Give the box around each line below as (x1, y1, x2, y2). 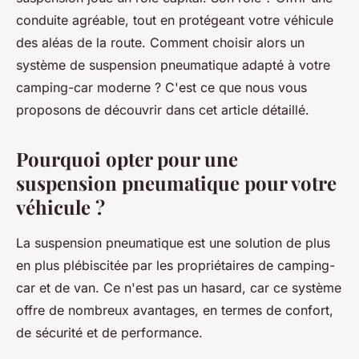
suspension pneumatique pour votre (16, 169, 337, 196)
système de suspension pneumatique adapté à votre (16, 56, 330, 73)
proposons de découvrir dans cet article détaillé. (16, 101, 309, 118)
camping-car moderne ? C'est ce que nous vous (16, 79, 307, 95)
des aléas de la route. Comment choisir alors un (16, 34, 305, 50)
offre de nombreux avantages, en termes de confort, (16, 301, 333, 318)
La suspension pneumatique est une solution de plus (16, 234, 330, 251)
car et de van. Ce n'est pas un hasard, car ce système (16, 279, 341, 296)
